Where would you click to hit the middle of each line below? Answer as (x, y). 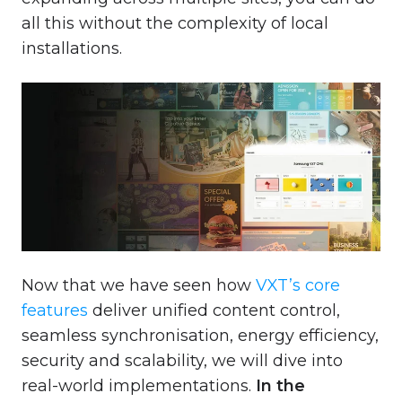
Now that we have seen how (139, 285)
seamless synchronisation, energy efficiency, (200, 335)
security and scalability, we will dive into (182, 360)
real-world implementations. (136, 385)
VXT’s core (298, 285)
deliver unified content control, (214, 310)
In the (278, 385)
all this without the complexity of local (175, 23)
